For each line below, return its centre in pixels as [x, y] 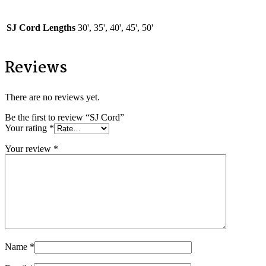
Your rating [27, 128]
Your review [29, 149]
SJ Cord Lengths [41, 28]
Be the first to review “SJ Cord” [64, 118]
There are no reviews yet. [52, 97]
